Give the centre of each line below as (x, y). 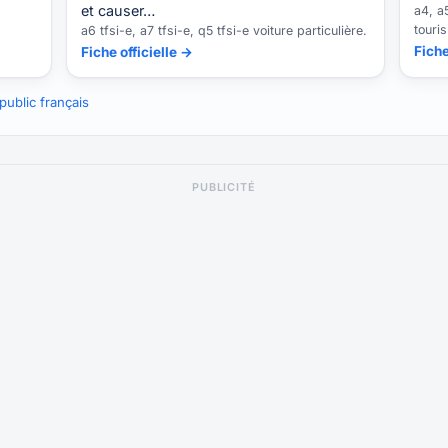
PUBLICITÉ (224, 186)
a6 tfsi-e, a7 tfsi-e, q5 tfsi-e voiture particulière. (224, 30)
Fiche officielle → (137, 51)
